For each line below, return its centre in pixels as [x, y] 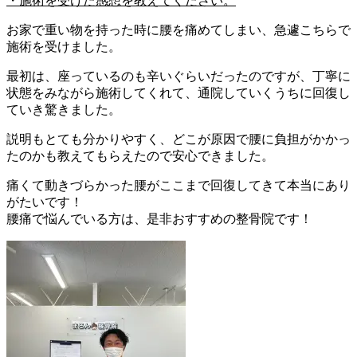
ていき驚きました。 [64, 109]
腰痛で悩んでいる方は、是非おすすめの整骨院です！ [159, 218]
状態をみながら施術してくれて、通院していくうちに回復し [178, 92]
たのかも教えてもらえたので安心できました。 [140, 155]
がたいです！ [45, 202]
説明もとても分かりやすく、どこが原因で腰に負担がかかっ [178, 139]
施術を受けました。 [64, 46]
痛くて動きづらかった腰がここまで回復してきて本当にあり [178, 185]
